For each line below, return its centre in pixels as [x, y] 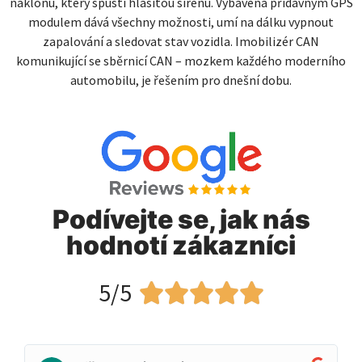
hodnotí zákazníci [181, 245]
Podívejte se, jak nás [181, 219]
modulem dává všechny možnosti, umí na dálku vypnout [181, 22]
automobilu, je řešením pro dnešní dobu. [181, 80]
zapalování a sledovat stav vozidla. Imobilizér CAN [181, 42]
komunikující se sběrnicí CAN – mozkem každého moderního [181, 61]
